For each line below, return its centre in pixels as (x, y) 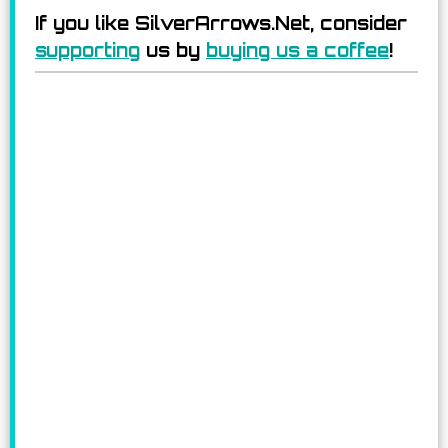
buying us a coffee (297, 50)
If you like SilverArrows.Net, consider (221, 23)
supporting (87, 50)
